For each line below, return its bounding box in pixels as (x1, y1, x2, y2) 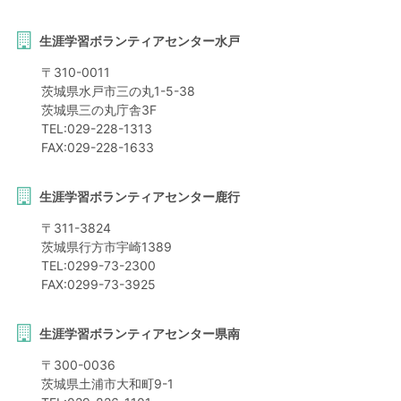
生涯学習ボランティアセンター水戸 (38, 33, 240, 49)
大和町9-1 (115, 376, 174, 392)
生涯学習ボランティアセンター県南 (38, 326, 240, 342)
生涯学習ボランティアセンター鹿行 (38, 189, 240, 205)
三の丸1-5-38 (115, 83, 195, 99)
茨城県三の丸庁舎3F (40, 102, 157, 118)
